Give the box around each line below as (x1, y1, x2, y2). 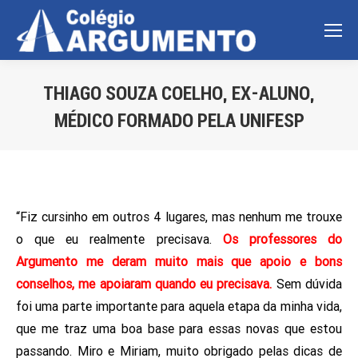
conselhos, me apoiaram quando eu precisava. (16, 276, 272, 292)
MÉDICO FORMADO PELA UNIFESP (54, 109, 304, 132)
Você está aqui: (179, 137, 261, 152)
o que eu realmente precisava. (16, 232, 223, 247)
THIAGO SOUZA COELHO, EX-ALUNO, (43, 82, 315, 105)
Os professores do (222, 232, 343, 247)
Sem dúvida (272, 276, 343, 292)
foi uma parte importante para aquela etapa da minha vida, (16, 299, 342, 314)
